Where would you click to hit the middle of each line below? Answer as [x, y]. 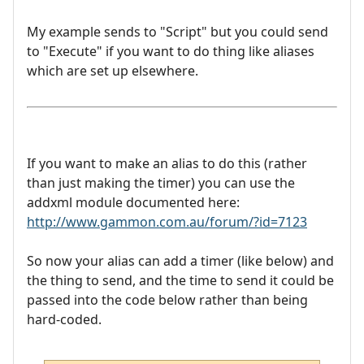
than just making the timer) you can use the [161, 183]
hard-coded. [64, 320]
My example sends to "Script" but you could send [178, 32]
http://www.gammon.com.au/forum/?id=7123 [167, 222]
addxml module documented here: [133, 203]
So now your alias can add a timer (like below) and [180, 261]
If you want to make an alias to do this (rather [167, 164]
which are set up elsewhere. [113, 71]
